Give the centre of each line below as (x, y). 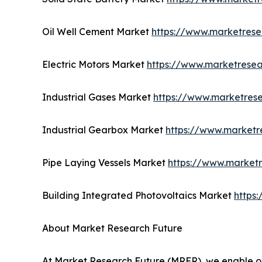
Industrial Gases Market (98, 97)
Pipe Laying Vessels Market (105, 163)
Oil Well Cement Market (97, 32)
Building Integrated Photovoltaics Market (138, 196)
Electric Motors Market (94, 65)
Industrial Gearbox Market (104, 130)
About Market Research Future (112, 228)
